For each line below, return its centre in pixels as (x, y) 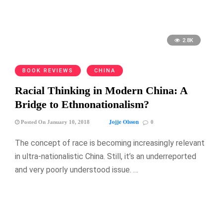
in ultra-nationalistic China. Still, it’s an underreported (106, 157)
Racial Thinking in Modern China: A (101, 91)
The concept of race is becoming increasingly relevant (110, 143)
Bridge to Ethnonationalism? (82, 105)
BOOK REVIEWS (48, 71)
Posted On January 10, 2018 (55, 122)
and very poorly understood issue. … (77, 170)
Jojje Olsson (124, 122)
